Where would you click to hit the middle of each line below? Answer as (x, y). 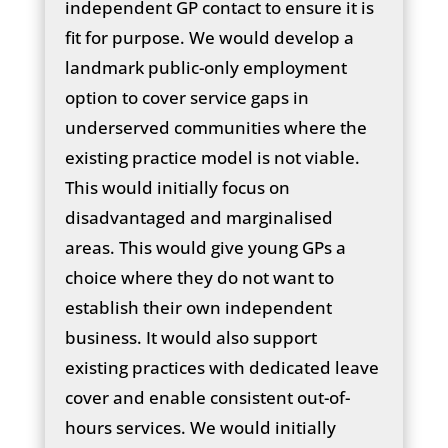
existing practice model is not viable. (212, 157)
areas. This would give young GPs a (205, 247)
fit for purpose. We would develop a (209, 37)
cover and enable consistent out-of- (207, 397)
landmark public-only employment (205, 67)
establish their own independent (198, 307)
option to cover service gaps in (186, 97)
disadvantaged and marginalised (198, 217)
